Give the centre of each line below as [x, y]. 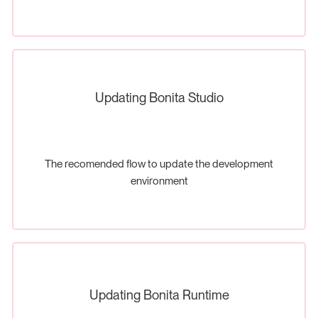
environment [159, 181]
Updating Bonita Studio [159, 98]
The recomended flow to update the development [159, 164]
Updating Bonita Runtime [159, 295]
